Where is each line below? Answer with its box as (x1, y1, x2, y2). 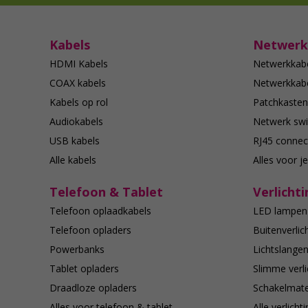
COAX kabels (49, 76, 106, 90)
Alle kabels (49, 153, 96, 167)
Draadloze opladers (49, 281, 137, 295)
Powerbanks (49, 243, 104, 256)
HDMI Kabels (49, 57, 108, 71)
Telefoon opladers (49, 223, 131, 237)
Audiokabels (49, 115, 103, 129)
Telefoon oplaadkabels (49, 204, 151, 218)
